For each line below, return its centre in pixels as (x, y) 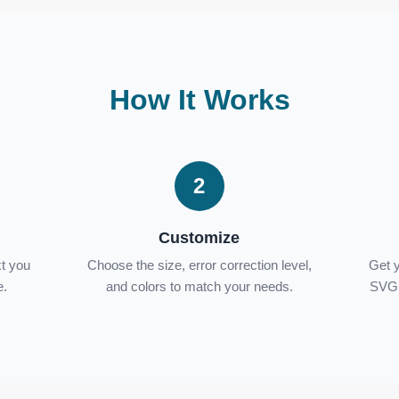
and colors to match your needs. (199, 286)
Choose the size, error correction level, (199, 265)
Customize (199, 238)
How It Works (199, 100)
